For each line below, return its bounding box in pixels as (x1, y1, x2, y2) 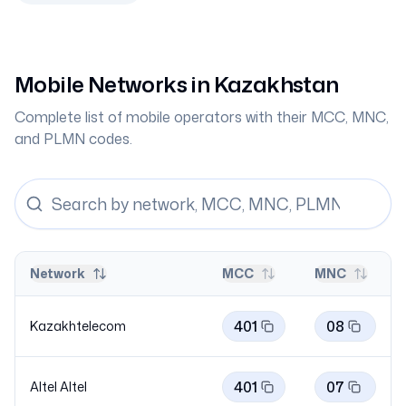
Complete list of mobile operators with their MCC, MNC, (14, 107, 389, 127)
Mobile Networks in (14, 69, 214, 100)
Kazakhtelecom (30, 317, 126, 334)
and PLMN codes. (14, 129, 132, 149)
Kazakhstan (213, 69, 339, 100)
